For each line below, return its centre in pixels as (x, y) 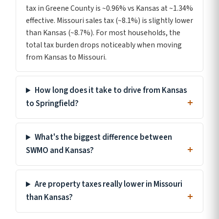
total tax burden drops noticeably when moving (104, 45)
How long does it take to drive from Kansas (110, 91)
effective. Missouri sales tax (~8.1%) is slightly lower (109, 21)
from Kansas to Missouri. (66, 57)
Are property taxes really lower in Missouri (108, 185)
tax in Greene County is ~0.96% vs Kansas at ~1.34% (109, 9)
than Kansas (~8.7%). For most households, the (103, 33)
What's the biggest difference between (103, 138)
